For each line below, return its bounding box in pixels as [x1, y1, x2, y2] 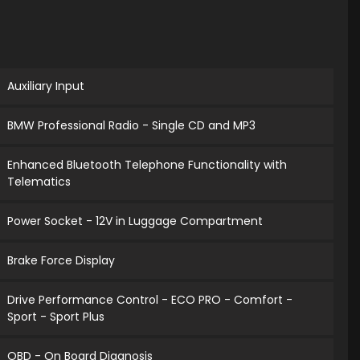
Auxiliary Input [7, 78, 85, 95]
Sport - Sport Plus [7, 309, 105, 325]
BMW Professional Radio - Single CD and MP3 [7, 117, 256, 134]
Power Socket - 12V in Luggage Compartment [7, 213, 264, 230]
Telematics [7, 174, 72, 190]
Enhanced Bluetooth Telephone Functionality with [7, 157, 288, 174]
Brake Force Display [7, 252, 116, 269]
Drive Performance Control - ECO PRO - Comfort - [7, 292, 293, 309]
